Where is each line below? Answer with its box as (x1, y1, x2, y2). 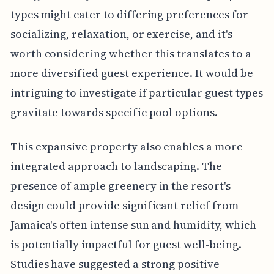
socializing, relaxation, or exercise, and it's (10, 26, 232, 42)
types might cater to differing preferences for (10, 6, 248, 22)
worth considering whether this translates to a (10, 45, 251, 61)
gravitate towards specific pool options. (10, 104, 218, 120)
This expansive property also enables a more (10, 138, 243, 154)
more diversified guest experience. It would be (10, 65, 253, 81)
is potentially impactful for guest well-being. (10, 236, 242, 252)
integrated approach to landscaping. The (10, 158, 222, 174)
